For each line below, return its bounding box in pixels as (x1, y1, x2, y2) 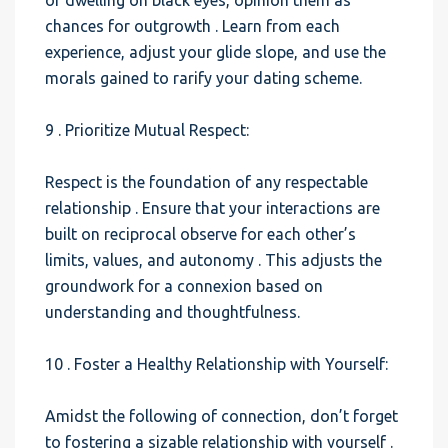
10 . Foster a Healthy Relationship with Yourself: (45, 355, 388, 373)
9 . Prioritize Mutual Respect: (45, 121, 249, 139)
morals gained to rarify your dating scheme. (45, 69, 362, 87)
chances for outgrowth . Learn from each (45, 17, 340, 35)
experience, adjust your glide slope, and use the (45, 43, 386, 61)
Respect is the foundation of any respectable (45, 173, 368, 191)
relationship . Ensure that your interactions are (45, 199, 380, 217)
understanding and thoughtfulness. (45, 303, 300, 321)
